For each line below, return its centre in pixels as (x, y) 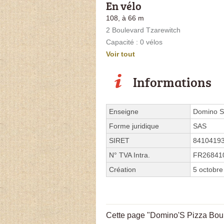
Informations (172, 82)
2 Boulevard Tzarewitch (143, 30)
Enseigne (124, 111)
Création (122, 169)
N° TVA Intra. (129, 155)
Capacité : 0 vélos (134, 42)
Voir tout (120, 54)
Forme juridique (134, 126)
